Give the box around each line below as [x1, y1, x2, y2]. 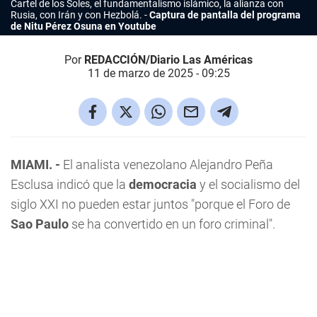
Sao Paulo [11, 217, 69, 231]
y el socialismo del [200, 177, 300, 192]
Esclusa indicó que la [11, 177, 129, 192]
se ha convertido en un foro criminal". [69, 217, 275, 231]
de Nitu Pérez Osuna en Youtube [11, 21, 156, 32]
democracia [129, 177, 200, 192]
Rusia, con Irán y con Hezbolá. [11, 9, 142, 21]
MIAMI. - [11, 157, 63, 172]
